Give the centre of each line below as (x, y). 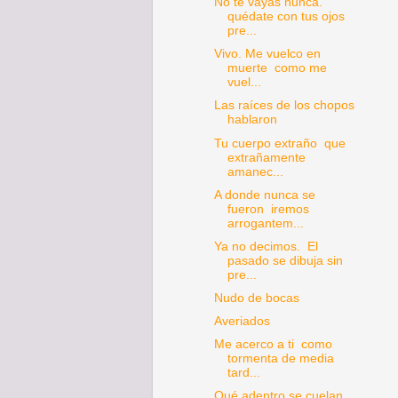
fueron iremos (268, 209)
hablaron (252, 120)
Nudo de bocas (256, 298)
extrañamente (266, 157)
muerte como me (277, 68)
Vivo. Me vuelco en (267, 54)
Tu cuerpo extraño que (279, 143)
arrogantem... (265, 223)
